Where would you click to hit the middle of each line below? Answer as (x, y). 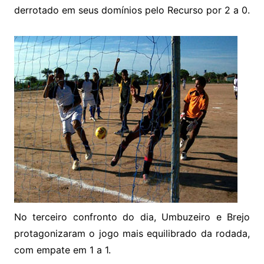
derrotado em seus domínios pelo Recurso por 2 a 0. (132, 10)
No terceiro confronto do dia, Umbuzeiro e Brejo (132, 217)
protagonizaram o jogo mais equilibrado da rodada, (132, 233)
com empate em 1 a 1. (62, 250)
